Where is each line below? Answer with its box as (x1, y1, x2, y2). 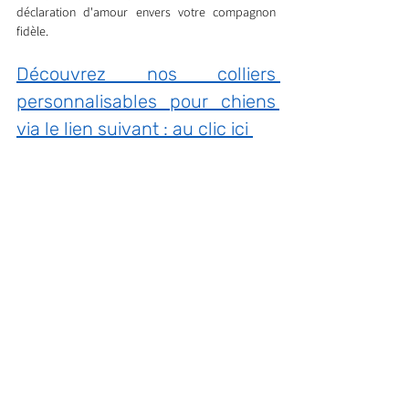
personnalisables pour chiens (16, 90, 276, 113)
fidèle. (16, 23, 48, 40)
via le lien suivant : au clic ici (16, 118, 253, 141)
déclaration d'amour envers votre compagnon (16, 4, 276, 21)
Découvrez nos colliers (16, 63, 276, 86)
